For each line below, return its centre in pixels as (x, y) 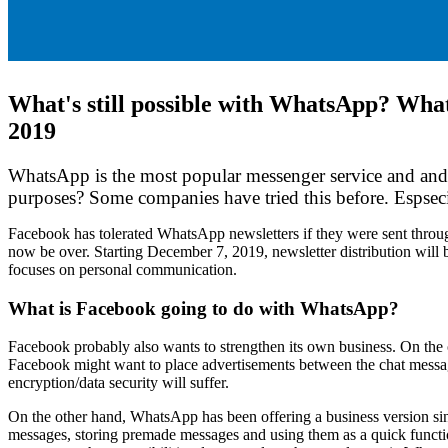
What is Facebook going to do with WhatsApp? (203, 308)
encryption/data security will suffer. (118, 383)
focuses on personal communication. (122, 269)
